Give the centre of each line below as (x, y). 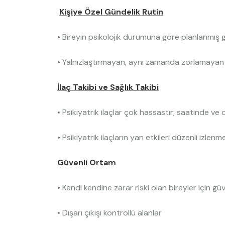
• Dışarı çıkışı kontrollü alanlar (109, 213)
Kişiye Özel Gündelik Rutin (111, 12)
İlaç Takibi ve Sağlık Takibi (108, 87)
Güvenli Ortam (87, 162)
